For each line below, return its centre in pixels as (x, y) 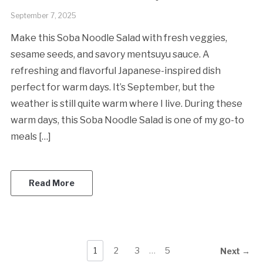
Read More (51, 183)
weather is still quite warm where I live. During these (126, 103)
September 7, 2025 (43, 15)
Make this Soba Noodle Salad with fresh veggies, (119, 38)
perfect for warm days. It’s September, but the (112, 87)
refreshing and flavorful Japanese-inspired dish (115, 70)
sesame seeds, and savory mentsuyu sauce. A (110, 54)
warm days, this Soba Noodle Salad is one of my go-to (127, 120)
